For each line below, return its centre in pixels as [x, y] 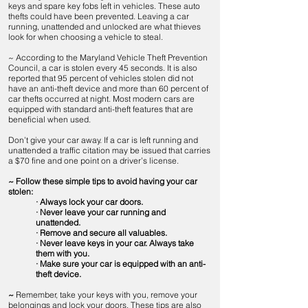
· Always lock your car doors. [89, 202]
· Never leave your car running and [101, 212]
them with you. [63, 253]
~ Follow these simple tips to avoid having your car [103, 181]
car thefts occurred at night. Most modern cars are [101, 99]
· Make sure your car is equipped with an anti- [121, 264]
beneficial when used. [51, 119]
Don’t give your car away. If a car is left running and [103, 140]
